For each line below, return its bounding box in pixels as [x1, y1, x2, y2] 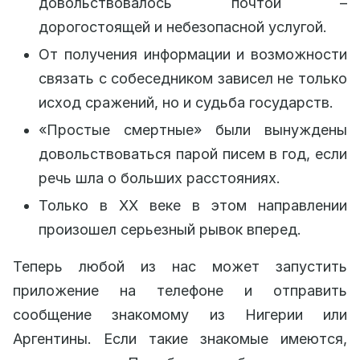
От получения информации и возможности [39, 46, 347, 63]
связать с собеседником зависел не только [39, 70, 347, 88]
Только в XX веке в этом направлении [39, 197, 347, 215]
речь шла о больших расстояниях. [39, 170, 280, 187]
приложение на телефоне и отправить [13, 282, 347, 300]
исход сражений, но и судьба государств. [39, 94, 333, 112]
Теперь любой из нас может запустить [13, 258, 347, 276]
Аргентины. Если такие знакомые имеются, [13, 330, 347, 348]
